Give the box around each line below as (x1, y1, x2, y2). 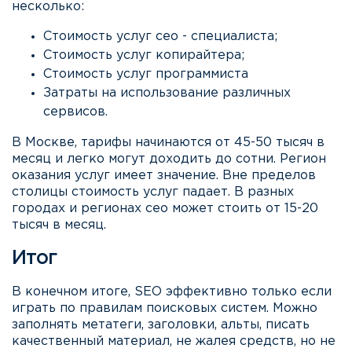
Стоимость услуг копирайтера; (43, 49, 244, 62)
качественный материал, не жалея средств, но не (12, 335, 335, 347)
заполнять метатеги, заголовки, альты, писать (12, 318, 310, 331)
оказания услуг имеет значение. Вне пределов (12, 170, 316, 182)
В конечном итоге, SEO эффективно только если (12, 285, 332, 298)
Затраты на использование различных (43, 87, 291, 100)
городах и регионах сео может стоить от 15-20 (12, 203, 318, 215)
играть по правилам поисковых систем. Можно (12, 302, 317, 314)
